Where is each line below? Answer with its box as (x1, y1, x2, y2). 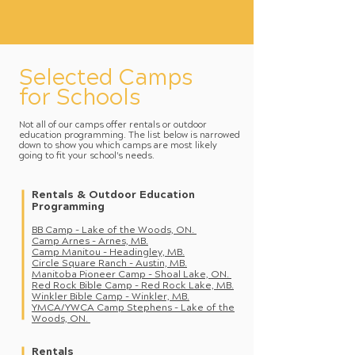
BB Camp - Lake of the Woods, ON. (32, 226, 197, 236)
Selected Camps (19, 68, 193, 92)
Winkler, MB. (132, 292, 189, 303)
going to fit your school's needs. (19, 152, 157, 162)
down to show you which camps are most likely (19, 142, 217, 151)
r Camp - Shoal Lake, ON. (112, 270, 231, 281)
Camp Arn (32, 237, 78, 247)
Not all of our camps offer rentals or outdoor (19, 121, 207, 131)
